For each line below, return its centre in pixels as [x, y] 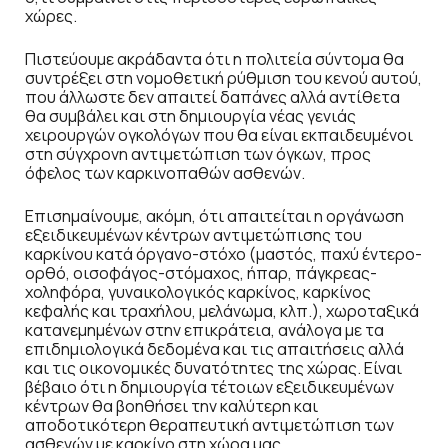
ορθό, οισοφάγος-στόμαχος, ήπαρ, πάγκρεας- [201, 272]
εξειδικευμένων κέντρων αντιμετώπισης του [193, 234]
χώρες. [51, 15]
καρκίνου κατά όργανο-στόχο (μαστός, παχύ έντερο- [223, 253]
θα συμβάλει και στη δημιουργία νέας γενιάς [190, 115]
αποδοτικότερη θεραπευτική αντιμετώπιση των [209, 424]
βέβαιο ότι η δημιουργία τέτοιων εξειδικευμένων [209, 386]
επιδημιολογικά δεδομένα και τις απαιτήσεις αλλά [214, 348]
